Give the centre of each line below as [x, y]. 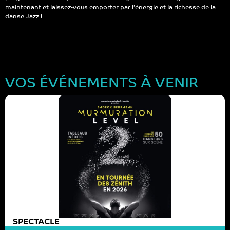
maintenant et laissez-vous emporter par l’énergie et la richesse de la [110, 8]
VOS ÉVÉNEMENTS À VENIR [102, 84]
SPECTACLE [36, 222]
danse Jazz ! [24, 17]
